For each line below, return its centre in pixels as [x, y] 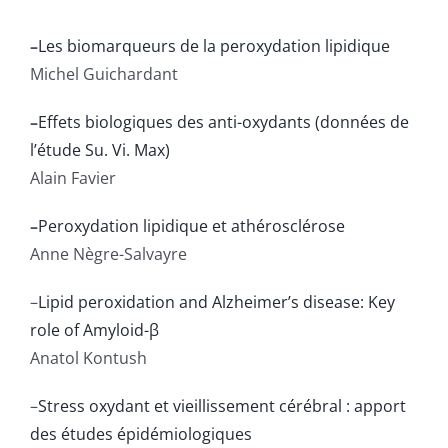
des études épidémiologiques [140, 434]
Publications [81, 26]
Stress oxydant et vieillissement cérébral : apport [221, 406]
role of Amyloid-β [94, 330]
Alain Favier [72, 178]
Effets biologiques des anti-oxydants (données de [223, 122]
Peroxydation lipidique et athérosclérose [191, 226]
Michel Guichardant [103, 74]
